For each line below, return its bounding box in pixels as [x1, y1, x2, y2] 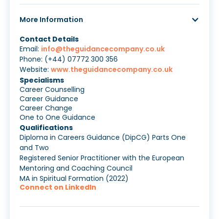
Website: [20, 65, 51, 75]
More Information [20, 15, 83, 25]
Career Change [20, 103, 72, 113]
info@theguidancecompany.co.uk [41, 44, 165, 54]
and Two [20, 143, 49, 153]
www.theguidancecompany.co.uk [51, 65, 173, 75]
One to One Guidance [20, 112, 95, 123]
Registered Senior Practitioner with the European [20, 153, 184, 163]
